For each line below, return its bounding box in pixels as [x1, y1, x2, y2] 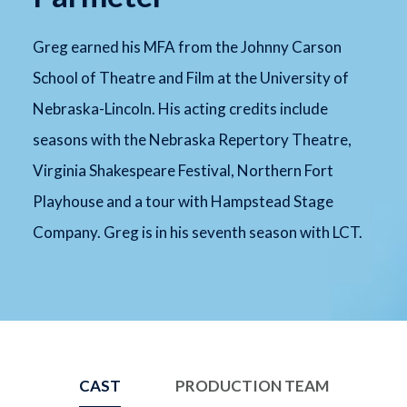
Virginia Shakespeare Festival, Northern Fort [32, 160, 333, 180]
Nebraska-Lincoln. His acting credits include [32, 98, 328, 118]
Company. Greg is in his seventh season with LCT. [32, 222, 362, 242]
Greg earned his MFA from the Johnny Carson [32, 36, 342, 56]
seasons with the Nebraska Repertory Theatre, [32, 129, 352, 149]
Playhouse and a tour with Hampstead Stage [32, 191, 333, 211]
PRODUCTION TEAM [174, 375, 329, 395]
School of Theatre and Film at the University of [32, 67, 349, 87]
